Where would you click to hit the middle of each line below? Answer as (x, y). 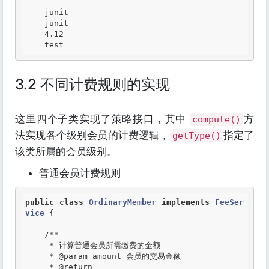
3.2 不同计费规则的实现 (92, 84)
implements (186, 202)
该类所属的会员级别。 (66, 151)
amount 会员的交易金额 (134, 256)
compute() (217, 119)
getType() (196, 136)
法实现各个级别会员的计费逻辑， (92, 135)
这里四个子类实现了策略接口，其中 (103, 119)
